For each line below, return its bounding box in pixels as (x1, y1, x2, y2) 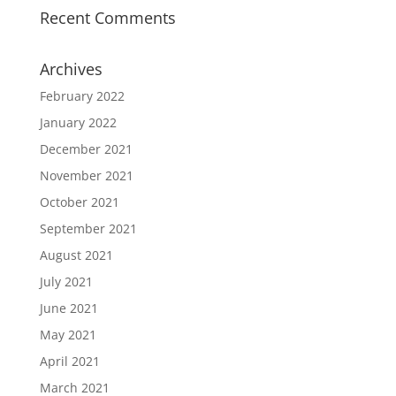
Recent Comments (39, 6, 176, 28)
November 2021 (39, 166, 133, 184)
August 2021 (39, 246, 113, 263)
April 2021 (39, 352, 100, 369)
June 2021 (39, 299, 98, 316)
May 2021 (39, 325, 96, 343)
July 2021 (39, 272, 93, 290)
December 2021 (39, 140, 133, 157)
